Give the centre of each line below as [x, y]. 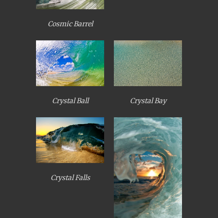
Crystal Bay [148, 101]
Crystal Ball [70, 101]
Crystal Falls [70, 178]
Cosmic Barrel [70, 24]
